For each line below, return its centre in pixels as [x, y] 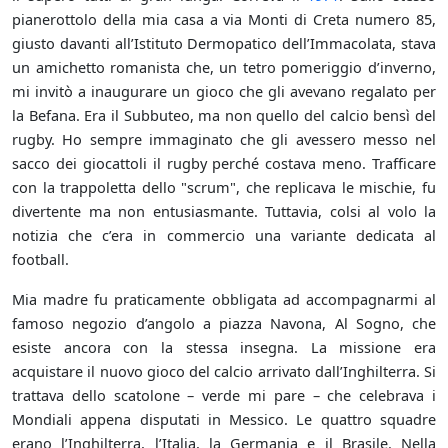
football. [40, 259]
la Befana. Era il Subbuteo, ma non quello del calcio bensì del [224, 115]
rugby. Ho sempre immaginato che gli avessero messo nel [224, 139]
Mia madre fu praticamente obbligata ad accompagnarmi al [224, 299]
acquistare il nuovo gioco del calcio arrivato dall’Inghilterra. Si [224, 371]
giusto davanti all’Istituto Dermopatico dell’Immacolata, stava [224, 43]
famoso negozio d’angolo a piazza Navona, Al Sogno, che [224, 323]
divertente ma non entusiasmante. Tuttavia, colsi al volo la [224, 211]
